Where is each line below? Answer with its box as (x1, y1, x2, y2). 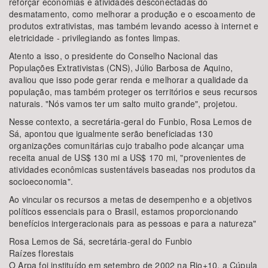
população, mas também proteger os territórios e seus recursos (9, 86, 258, 98)
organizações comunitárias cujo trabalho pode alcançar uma (9, 139, 245, 151)
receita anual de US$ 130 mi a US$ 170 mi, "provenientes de (9, 151, 246, 163)
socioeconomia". (9, 175, 73, 187)
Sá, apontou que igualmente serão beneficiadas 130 (9, 127, 213, 139)
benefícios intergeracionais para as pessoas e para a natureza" (9, 217, 257, 229)
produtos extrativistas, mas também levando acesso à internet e (9, 20, 259, 32)
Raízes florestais (9, 247, 74, 259)
